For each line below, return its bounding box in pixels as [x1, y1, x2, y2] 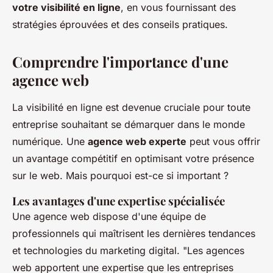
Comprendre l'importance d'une [12, 51, 229, 71]
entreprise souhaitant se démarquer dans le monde [12, 118, 245, 130]
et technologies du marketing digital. [12, 244, 183, 257]
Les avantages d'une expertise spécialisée [12, 193, 225, 208]
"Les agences [183, 244, 244, 257]
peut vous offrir [186, 135, 260, 147]
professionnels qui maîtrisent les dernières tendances [12, 227, 255, 239]
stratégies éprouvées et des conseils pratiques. [12, 18, 228, 30]
